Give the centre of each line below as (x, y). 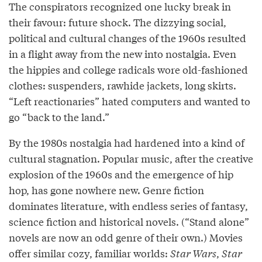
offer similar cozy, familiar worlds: (89, 253)
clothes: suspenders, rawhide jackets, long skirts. (123, 85)
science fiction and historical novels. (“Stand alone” (129, 222)
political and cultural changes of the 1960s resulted (127, 38)
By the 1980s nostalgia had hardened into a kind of (127, 143)
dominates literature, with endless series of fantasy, (128, 206)
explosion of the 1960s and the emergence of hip (121, 174)
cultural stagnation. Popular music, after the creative (131, 158)
